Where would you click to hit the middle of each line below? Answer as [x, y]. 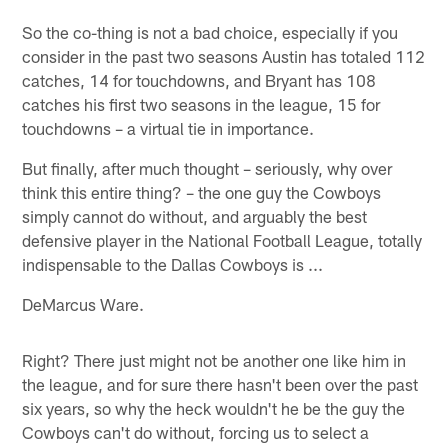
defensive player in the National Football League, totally [222, 239]
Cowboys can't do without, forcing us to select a [196, 431]
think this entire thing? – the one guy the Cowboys [202, 191]
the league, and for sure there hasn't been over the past [220, 383]
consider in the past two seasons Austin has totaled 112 [224, 55]
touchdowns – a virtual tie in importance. [168, 127]
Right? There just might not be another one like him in [214, 359]
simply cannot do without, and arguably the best [195, 215]
